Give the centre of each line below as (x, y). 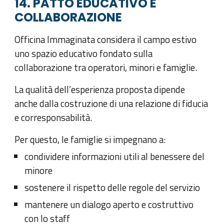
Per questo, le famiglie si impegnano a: (90, 139)
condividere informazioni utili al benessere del (115, 156)
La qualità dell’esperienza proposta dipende (100, 89)
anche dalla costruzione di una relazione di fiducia (111, 103)
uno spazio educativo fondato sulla (84, 53)
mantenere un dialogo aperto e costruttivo (109, 204)
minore (39, 170)
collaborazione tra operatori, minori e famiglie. (106, 67)
